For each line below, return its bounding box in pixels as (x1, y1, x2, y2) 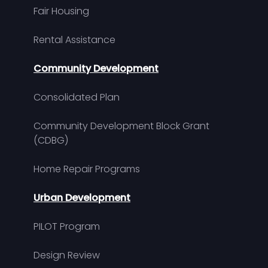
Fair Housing (33, 4, 89, 18)
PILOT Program (33, 219, 100, 233)
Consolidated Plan (33, 90, 120, 104)
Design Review (33, 248, 100, 262)
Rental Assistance (33, 32, 115, 47)
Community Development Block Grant (33, 118, 209, 133)
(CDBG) (33, 133, 68, 147)
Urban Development (33, 190, 130, 205)
